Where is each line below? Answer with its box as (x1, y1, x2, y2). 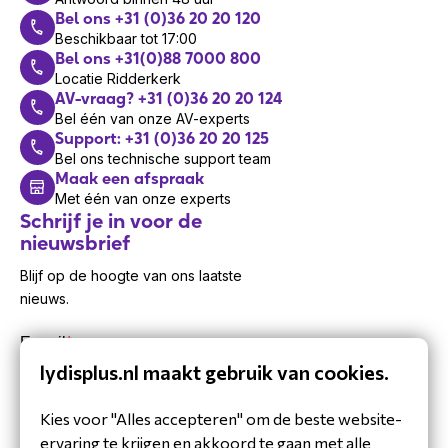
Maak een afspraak (54, 168, 204, 189)
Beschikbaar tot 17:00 (54, 30, 197, 48)
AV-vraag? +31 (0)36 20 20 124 (54, 88, 282, 109)
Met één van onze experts (54, 190, 231, 208)
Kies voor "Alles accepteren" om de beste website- (39, 409, 402, 428)
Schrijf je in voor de (20, 209, 202, 234)
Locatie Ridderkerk (54, 70, 181, 88)
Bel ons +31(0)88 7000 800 (54, 48, 261, 69)
